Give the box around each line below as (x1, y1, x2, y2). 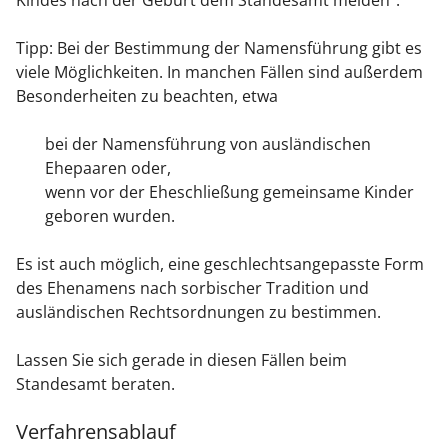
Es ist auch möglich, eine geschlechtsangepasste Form (16, 253, 424, 276)
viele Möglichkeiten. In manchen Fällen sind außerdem (16, 61, 423, 84)
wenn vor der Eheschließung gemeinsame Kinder (44, 181, 414, 204)
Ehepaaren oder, (44, 157, 171, 180)
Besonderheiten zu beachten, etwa (16, 85, 278, 108)
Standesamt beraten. (16, 373, 175, 396)
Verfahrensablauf (16, 418, 176, 446)
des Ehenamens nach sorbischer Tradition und (16, 277, 369, 300)
